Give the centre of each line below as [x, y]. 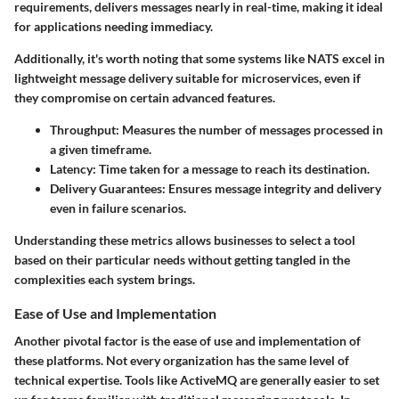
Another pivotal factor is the [94, 340]
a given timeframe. [101, 149]
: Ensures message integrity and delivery [272, 188]
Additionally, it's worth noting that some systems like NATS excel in [199, 58]
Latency [71, 168]
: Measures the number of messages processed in [249, 129]
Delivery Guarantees [106, 188]
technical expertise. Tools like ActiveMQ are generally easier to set [197, 379]
